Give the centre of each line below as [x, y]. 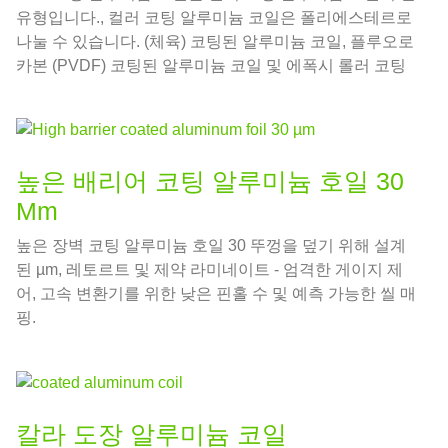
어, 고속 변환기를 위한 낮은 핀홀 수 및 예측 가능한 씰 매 [216, 294]
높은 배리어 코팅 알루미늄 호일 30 [210, 181]
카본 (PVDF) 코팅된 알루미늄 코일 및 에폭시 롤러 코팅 [211, 65]
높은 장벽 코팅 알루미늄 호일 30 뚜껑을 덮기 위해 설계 [211, 246]
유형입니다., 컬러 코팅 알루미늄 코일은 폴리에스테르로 [214, 17]
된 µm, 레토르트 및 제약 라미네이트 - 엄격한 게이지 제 [209, 270]
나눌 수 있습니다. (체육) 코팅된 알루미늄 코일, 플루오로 [215, 41]
